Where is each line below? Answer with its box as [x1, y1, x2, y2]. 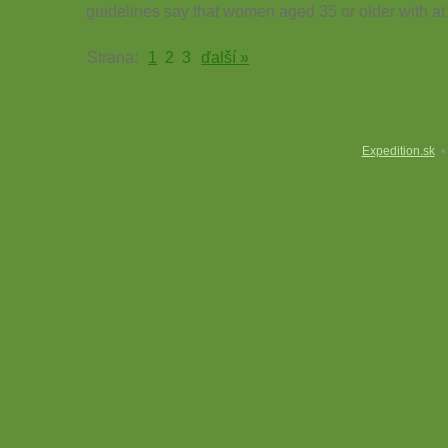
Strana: [87, 48, 146, 66]
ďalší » [201, 48, 249, 66]
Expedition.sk [361, 144, 435, 158]
